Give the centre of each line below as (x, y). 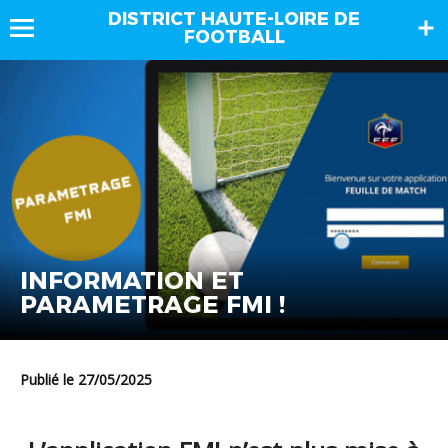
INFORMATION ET (132, 280)
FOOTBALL (234, 37)
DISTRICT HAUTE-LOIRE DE (234, 19)
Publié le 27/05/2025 (90, 379)
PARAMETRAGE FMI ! (152, 304)
